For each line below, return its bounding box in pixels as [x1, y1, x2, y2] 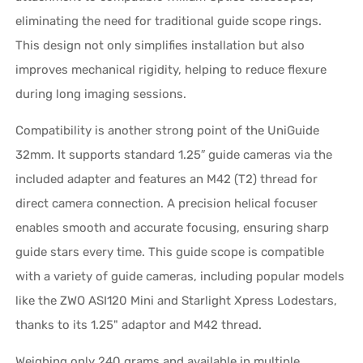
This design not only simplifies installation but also [15, 37, 305, 53]
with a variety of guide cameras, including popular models [15, 268, 345, 284]
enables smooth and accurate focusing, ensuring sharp [15, 220, 330, 235]
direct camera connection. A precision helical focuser [15, 195, 318, 211]
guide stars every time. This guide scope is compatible [15, 244, 325, 259]
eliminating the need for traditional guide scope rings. [15, 13, 322, 28]
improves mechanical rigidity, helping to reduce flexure [15, 62, 327, 77]
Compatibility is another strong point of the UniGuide [15, 122, 320, 138]
